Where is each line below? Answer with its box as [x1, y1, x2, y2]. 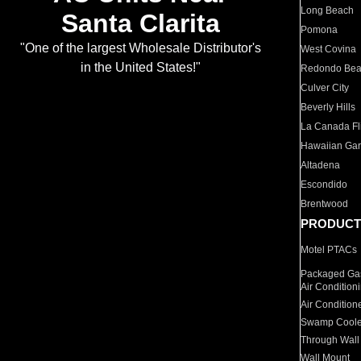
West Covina [301, 44, 357, 55]
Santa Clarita [60, 9, 220, 39]
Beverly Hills [301, 102, 356, 113]
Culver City [301, 82, 350, 93]
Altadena [301, 160, 341, 171]
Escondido [301, 179, 348, 190]
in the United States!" [80, 60, 201, 75]
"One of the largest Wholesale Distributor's [19, 41, 261, 56]
